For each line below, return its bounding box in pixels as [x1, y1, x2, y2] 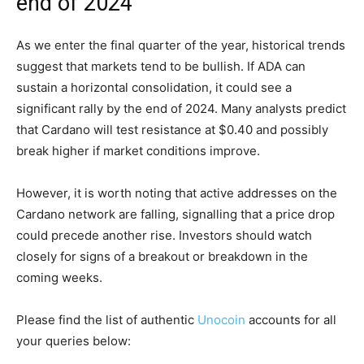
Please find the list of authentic [16, 312, 197, 328]
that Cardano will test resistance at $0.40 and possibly [16, 122, 328, 138]
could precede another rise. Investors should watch [16, 227, 312, 244]
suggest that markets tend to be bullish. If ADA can [16, 58, 305, 75]
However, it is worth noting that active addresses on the [16, 185, 337, 201]
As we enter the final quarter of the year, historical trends [16, 37, 345, 54]
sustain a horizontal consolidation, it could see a [16, 80, 292, 96]
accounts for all [245, 312, 336, 328]
